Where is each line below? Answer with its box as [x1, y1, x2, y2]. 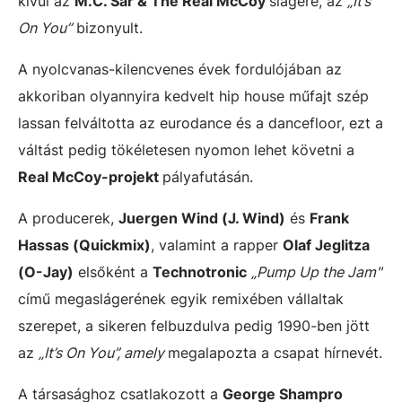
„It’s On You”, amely [39, 343, 168, 362]
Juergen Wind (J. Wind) [118, 208, 285, 227]
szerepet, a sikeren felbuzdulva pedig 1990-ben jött [18, 316, 370, 335]
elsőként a [74, 262, 153, 281]
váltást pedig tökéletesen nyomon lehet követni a [18, 140, 354, 159]
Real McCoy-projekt [18, 167, 162, 186]
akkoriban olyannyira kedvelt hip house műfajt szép [18, 86, 369, 105]
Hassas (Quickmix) [18, 235, 151, 254]
